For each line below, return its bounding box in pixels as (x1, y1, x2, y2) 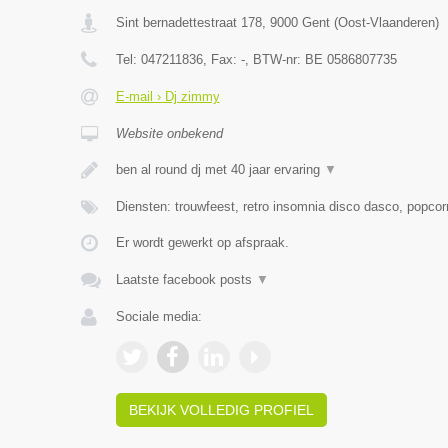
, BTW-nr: (244, 52, 305, 67)
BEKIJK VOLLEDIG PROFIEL (128, 402, 314, 418)
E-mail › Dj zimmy (115, 89, 220, 104)
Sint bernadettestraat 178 (115, 15, 262, 30)
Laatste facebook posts (115, 272, 256, 287)
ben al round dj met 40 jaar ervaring (115, 162, 324, 177)
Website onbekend (115, 126, 223, 141)
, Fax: (202, 52, 241, 67)
